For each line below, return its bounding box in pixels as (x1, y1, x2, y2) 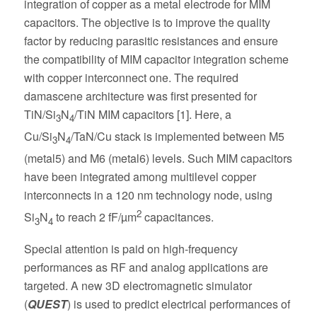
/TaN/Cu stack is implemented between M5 (70, 127, 284, 144)
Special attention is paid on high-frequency (23, 241, 238, 258)
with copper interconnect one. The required (23, 69, 238, 86)
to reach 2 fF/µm (52, 209, 137, 226)
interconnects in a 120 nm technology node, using (23, 187, 272, 204)
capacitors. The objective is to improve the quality (23, 13, 270, 30)
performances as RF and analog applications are (23, 259, 268, 276)
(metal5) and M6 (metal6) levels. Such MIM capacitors (23, 150, 292, 167)
